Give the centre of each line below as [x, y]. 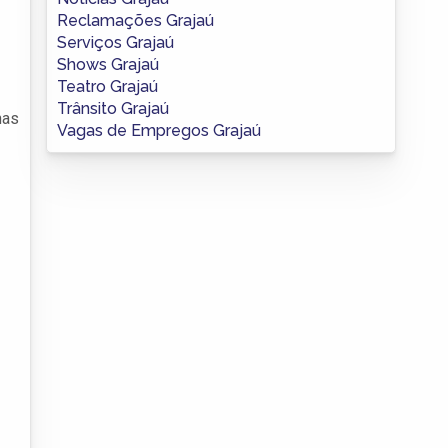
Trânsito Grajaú [113, 108]
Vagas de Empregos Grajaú [159, 130]
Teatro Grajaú [107, 86]
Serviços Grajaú [115, 42]
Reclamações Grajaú [135, 20]
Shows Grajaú [108, 64]
